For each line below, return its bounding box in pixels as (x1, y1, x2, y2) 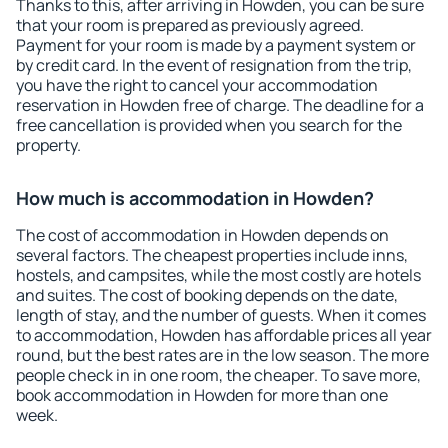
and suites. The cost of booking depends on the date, (16, 284, 398, 306)
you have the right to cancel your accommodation (16, 74, 378, 96)
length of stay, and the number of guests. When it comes (16, 304, 426, 326)
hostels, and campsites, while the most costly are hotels (16, 264, 421, 286)
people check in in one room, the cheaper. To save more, (16, 364, 421, 386)
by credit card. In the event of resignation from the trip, (16, 54, 412, 76)
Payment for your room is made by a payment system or (16, 34, 416, 56)
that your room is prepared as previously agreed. (16, 14, 364, 36)
